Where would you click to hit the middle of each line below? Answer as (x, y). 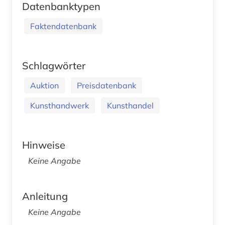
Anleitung (45, 196)
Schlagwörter (54, 65)
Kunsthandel (130, 105)
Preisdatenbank (106, 85)
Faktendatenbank (63, 26)
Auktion (44, 85)
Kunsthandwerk (60, 105)
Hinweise (44, 145)
